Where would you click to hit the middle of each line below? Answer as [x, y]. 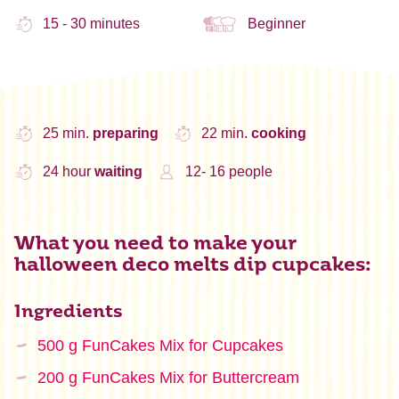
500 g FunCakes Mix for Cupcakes [160, 346]
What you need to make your [155, 244]
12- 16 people [228, 172]
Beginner [277, 23]
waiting [118, 172]
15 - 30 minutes [91, 23]
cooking [278, 134]
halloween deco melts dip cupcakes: [193, 265]
